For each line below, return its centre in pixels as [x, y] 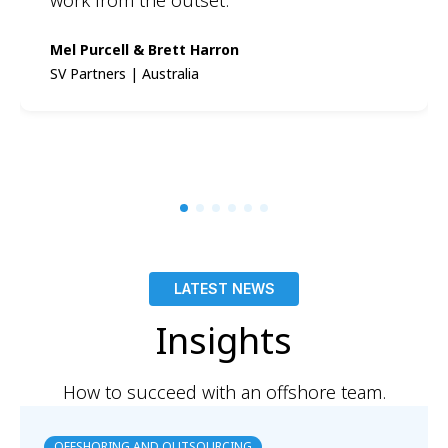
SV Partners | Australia [124, 73]
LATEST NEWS [224, 289]
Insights [224, 341]
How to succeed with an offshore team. [224, 392]
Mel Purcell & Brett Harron [144, 49]
